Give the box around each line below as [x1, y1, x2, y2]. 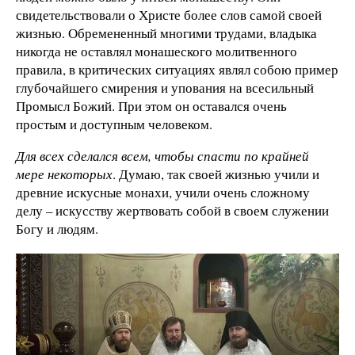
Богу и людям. [16, 219, 98, 238]
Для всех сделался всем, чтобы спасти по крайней [16, 146, 309, 165]
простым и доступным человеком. [16, 114, 212, 133]
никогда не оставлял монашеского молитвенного [16, 41, 297, 60]
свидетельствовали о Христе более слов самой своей [16, 5, 322, 24]
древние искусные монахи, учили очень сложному [16, 182, 310, 201]
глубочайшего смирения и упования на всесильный [16, 78, 314, 97]
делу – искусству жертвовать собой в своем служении [16, 200, 329, 219]
